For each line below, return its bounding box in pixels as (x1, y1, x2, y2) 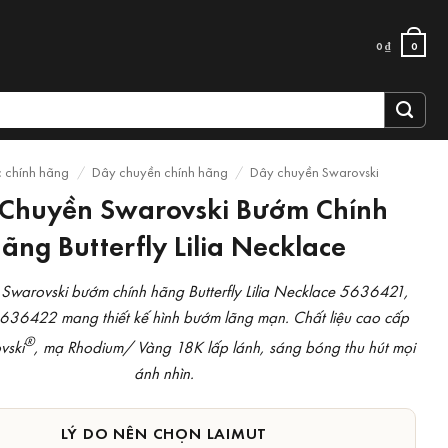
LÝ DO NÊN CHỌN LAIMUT (60, 421, 268, 444)
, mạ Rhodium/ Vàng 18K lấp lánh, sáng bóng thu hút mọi (33, 334, 415, 358)
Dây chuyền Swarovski (250, 162, 380, 181)
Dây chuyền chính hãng (91, 162, 228, 181)
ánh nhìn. (133, 360, 194, 384)
